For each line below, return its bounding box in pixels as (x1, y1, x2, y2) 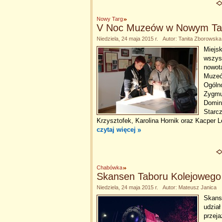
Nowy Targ (97, 16, 123, 22)
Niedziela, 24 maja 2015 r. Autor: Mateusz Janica (97, 184, 217, 190)
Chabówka (97, 165, 122, 170)
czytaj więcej (97, 126, 136, 133)
